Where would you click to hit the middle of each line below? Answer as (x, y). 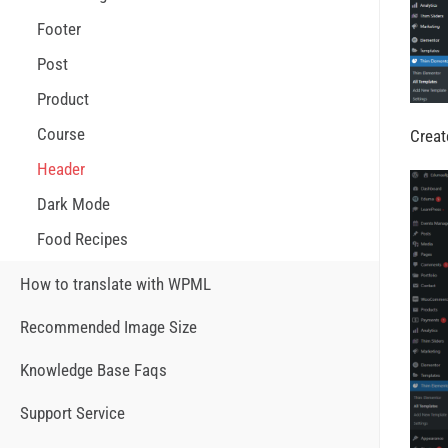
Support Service (72, 413)
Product (63, 99)
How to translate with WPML (115, 284)
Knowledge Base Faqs (93, 370)
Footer (59, 29)
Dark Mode (73, 204)
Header (61, 169)
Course (61, 134)
